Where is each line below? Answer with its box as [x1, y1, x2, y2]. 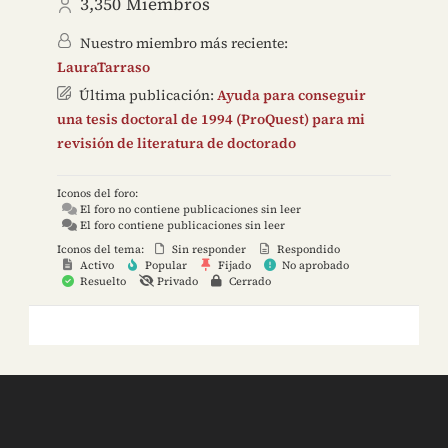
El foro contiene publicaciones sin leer [76, 218, 285, 234]
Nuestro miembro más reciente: [76, 33, 288, 54]
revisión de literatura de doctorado [56, 133, 296, 154]
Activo [76, 258, 114, 274]
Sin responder [168, 242, 246, 258]
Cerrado [225, 274, 271, 290]
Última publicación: [75, 85, 217, 106]
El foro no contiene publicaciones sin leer [76, 202, 301, 218]
